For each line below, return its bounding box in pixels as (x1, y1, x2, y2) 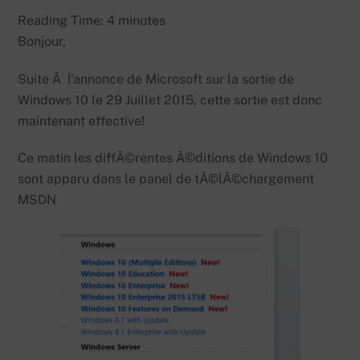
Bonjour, (18, 33, 67, 49)
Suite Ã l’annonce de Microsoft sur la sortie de (18, 71, 295, 87)
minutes (118, 12, 166, 28)
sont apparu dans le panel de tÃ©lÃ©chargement (18, 171, 315, 187)
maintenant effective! (18, 112, 145, 129)
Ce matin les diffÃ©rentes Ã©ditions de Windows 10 (18, 150, 329, 166)
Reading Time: (18, 12, 108, 28)
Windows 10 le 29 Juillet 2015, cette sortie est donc (18, 92, 323, 108)
